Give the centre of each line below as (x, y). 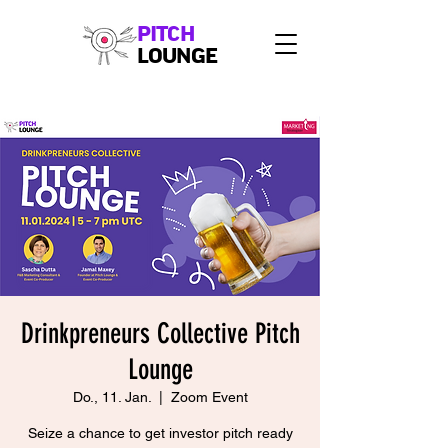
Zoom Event (209, 397)
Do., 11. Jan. (111, 397)
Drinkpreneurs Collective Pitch (160, 333)
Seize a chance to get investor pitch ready (160, 433)
